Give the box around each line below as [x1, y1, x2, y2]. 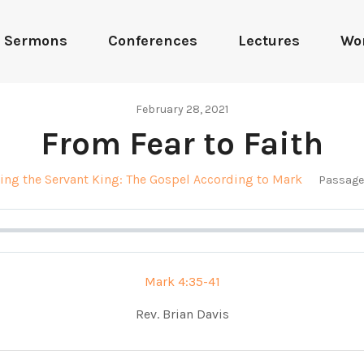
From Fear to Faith [41, 123, 323, 162]
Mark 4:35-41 [144, 273, 220, 289]
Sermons [3, 32, 67, 50]
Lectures [237, 32, 300, 50]
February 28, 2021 [136, 102, 228, 116]
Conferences [107, 32, 197, 50]
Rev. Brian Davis [135, 305, 229, 322]
